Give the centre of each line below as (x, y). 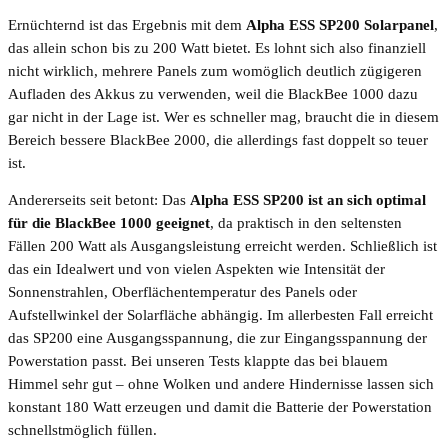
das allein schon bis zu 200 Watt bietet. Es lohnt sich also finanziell (217, 47)
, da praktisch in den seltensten (306, 223)
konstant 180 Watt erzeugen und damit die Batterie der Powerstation (220, 407)
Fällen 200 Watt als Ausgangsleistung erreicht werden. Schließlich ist (222, 246)
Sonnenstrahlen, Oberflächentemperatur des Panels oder (182, 292)
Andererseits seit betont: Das (99, 200)
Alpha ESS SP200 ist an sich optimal (308, 200)
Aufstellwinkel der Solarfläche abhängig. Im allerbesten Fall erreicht (220, 315)
